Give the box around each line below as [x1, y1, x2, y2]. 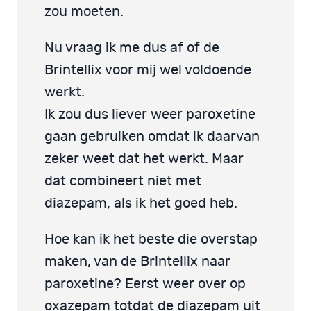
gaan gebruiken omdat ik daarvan [44, 130, 260, 144]
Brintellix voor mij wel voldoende [44, 63, 251, 78]
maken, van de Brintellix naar [44, 255, 230, 269]
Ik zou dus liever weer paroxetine [44, 108, 255, 122]
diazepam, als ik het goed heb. [44, 196, 237, 211]
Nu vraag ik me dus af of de [44, 41, 219, 56]
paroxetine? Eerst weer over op [44, 277, 246, 292]
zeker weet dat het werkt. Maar [44, 152, 244, 167]
